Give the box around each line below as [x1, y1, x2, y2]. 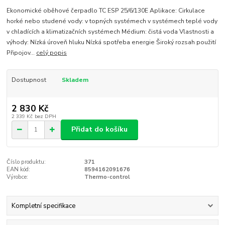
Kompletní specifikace [11, 201, 75, 210]
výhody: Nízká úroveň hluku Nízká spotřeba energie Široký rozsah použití [7, 38, 216, 47]
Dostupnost [11, 76, 46, 84]
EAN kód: [7, 165, 31, 173]
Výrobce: [7, 173, 29, 181]
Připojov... [7, 49, 37, 57]
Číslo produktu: [7, 158, 46, 166]
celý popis [36, 49, 67, 57]
